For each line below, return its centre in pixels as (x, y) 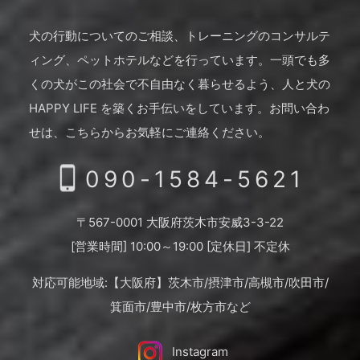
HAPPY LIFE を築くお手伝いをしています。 (149, 108)
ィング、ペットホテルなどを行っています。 (149, 60)
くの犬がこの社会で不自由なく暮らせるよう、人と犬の (179, 84)
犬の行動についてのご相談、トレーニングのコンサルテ (179, 36)
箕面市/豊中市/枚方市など (180, 307)
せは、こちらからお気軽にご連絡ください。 (149, 133)
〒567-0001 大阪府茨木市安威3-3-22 (180, 223)
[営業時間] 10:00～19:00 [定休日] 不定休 (180, 247)
